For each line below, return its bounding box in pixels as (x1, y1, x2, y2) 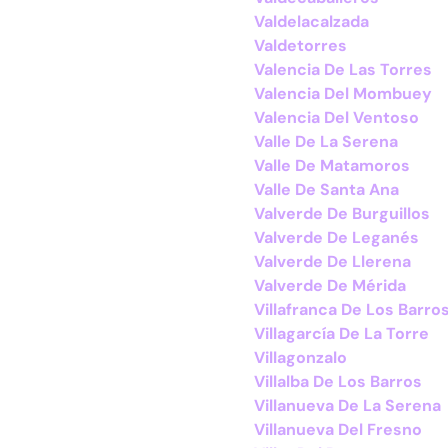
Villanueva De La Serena (254, 395, 441, 416)
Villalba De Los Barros (254, 371, 422, 392)
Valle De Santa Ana (254, 179, 399, 200)
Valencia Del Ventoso (254, 107, 419, 128)
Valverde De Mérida (254, 275, 406, 296)
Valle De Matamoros (254, 155, 410, 176)
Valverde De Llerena (254, 251, 411, 272)
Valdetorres (254, 35, 347, 56)
